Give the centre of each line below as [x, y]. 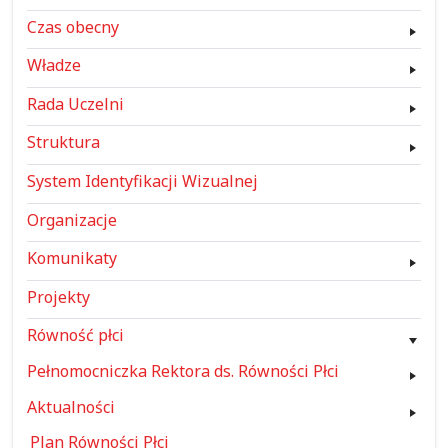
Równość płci [75, 335]
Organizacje [71, 219]
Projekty [58, 296]
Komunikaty [71, 258]
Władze [53, 65]
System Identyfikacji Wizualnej [142, 180]
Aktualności [70, 407]
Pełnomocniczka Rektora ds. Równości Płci [182, 370]
